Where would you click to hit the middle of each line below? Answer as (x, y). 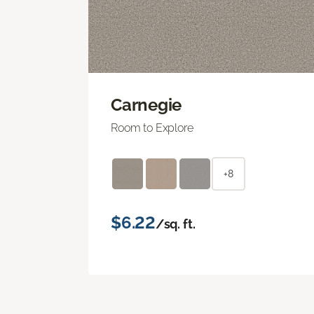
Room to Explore (152, 128)
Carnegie (146, 104)
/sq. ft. (175, 224)
